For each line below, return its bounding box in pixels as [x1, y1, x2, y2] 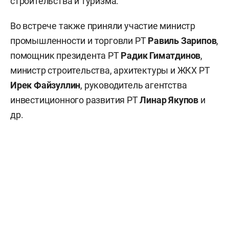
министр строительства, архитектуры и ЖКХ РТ [10, 65, 210, 76]
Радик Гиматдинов [121, 50, 201, 61]
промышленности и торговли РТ [10, 35, 148, 46]
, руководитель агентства [80, 80, 187, 90]
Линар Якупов [140, 95, 199, 105]
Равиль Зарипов [148, 35, 217, 46]
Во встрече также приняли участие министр [10, 20, 195, 31]
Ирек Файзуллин [10, 80, 81, 90]
